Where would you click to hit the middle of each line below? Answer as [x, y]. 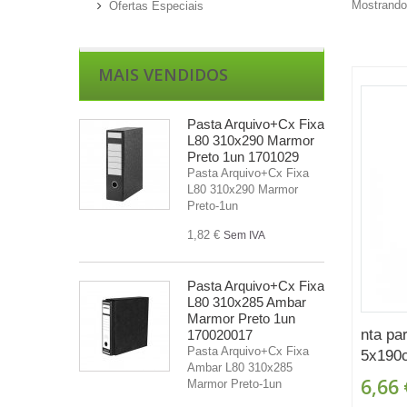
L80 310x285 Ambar [247, 302]
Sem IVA [244, 235]
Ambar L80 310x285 [240, 367]
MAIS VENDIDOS [163, 74]
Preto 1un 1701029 [243, 156]
